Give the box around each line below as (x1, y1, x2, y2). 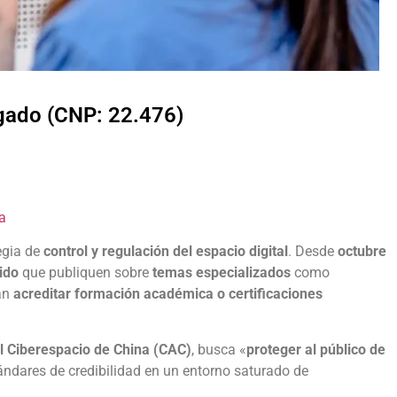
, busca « (191, 340, 246, 358)
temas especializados (152, 264, 291, 282)
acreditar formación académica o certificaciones (13, 285, 323, 303)
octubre (338, 243, 386, 261)
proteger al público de (246, 340, 385, 358)
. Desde (288, 243, 338, 261)
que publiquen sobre (19, 264, 152, 282)
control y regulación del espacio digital (43, 243, 288, 261)
